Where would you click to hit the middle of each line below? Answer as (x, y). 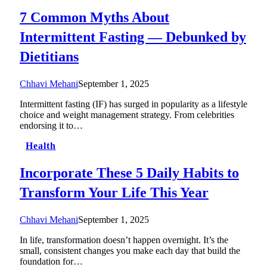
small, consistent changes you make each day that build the (130, 250)
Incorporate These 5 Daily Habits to (129, 173)
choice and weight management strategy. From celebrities (127, 115)
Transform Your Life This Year (114, 193)
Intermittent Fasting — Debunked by (133, 37)
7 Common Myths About (94, 18)
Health (41, 146)
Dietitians (49, 57)
